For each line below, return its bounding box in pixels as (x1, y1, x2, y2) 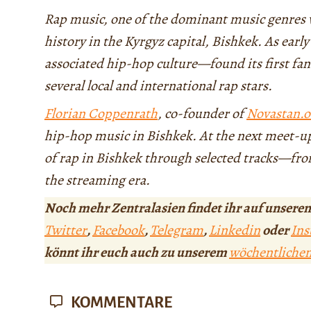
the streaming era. (44, 171, 150, 190)
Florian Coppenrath (44, 104, 158, 124)
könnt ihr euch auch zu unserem (44, 243, 229, 262)
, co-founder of (158, 104, 246, 124)
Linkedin (209, 221, 260, 240)
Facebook (92, 221, 144, 240)
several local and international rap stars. (44, 76, 272, 96)
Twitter (44, 221, 87, 240)
